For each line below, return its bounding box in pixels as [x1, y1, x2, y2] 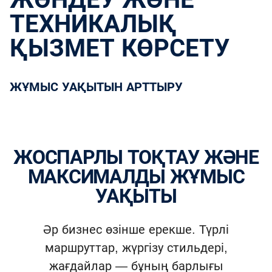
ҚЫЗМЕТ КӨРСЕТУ [10, 34, 229, 61]
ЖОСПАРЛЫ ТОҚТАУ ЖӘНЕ [13, 146, 33, 168]
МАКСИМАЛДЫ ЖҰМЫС [27, 165, 245, 188]
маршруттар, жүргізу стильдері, [44, 240, 228, 254]
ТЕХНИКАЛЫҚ [10, 10, 177, 37]
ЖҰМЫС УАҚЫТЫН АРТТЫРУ [22, 80, 183, 93]
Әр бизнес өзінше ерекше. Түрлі [43, 222, 229, 236]
